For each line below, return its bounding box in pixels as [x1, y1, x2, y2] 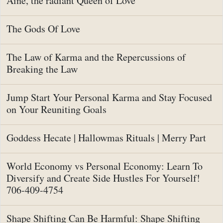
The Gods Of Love [6, 22, 80, 36]
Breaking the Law [6, 62, 78, 76]
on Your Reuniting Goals [6, 103, 107, 116]
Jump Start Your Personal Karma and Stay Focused [6, 91, 212, 105]
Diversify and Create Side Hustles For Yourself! [6, 171, 200, 185]
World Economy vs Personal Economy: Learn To [6, 159, 203, 173]
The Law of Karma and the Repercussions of [6, 50, 186, 64]
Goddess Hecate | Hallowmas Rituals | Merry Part [6, 131, 206, 145]
